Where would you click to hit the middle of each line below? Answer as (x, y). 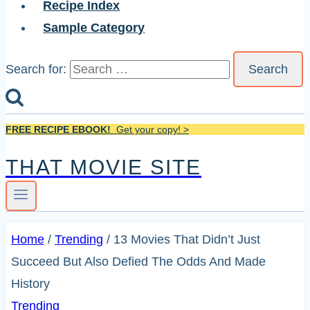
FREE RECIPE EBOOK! (58, 129)
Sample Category (94, 28)
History (30, 284)
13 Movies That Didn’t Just (186, 240)
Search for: (36, 69)
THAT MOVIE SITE (103, 167)
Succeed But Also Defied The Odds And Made (138, 262)
